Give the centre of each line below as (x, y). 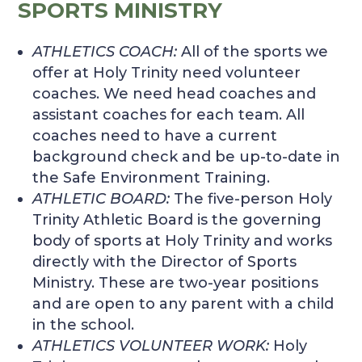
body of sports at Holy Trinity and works (183, 241)
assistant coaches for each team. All (169, 115)
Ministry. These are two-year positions (176, 283)
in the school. (84, 325)
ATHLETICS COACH (103, 52)
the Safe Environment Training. (152, 178)
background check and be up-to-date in (187, 157)
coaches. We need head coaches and (175, 94)
